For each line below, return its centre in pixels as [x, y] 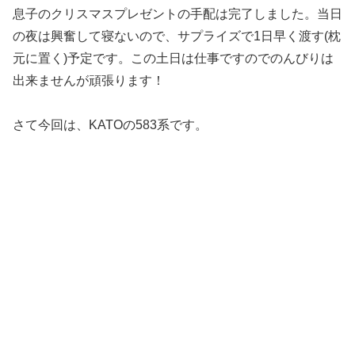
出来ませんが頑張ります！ [89, 80]
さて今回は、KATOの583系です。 [110, 124]
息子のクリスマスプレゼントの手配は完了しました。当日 [177, 13]
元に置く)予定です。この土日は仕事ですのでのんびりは [173, 58]
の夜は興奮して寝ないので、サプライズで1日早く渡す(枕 [177, 36]
